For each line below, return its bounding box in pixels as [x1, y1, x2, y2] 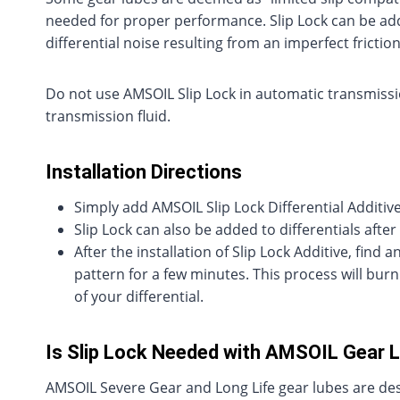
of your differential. [74, 287, 204, 307]
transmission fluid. [46, 106, 171, 127]
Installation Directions [46, 161, 242, 184]
